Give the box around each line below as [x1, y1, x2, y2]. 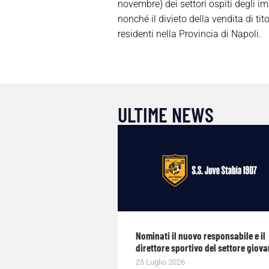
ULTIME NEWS [117, 102, 214, 127]
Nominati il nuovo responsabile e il [135, 229, 265, 242]
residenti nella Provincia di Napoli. [117, 28, 261, 40]
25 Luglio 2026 [135, 258, 185, 267]
